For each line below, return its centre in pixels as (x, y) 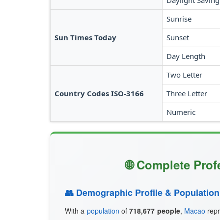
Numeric (181, 112)
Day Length (186, 56)
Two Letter (184, 75)
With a (76, 211)
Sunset (178, 37)
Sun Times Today (85, 37)
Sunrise (179, 19)
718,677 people (155, 211)
